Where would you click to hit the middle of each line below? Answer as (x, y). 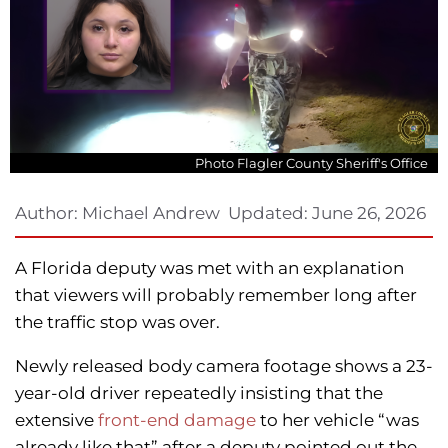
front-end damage (177, 420)
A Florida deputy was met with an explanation (209, 268)
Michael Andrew (149, 213)
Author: (46, 213)
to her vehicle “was (337, 420)
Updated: (270, 213)
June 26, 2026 (369, 213)
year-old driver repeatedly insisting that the (199, 393)
